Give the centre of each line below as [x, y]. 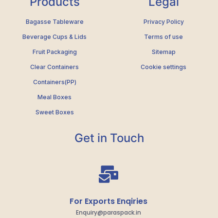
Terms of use [163, 37]
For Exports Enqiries [109, 201]
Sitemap [163, 52]
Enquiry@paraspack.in [109, 213]
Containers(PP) [54, 82]
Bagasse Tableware [54, 22]
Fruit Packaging [54, 52]
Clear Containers [54, 67]
